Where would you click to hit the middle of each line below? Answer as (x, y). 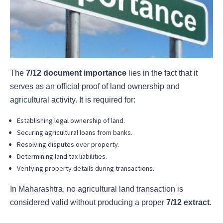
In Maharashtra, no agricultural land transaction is (97, 189)
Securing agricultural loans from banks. (75, 133)
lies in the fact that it (162, 73)
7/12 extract (188, 203)
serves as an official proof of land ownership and (95, 87)
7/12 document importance (76, 73)
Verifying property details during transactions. (86, 168)
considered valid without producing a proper (88, 203)
